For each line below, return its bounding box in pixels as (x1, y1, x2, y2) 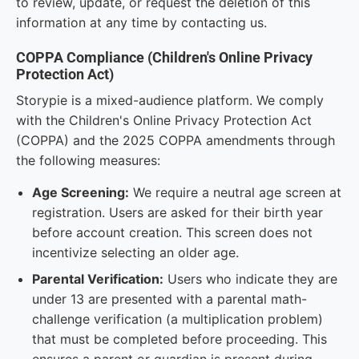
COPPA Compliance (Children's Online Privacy (16, 49, 313, 66)
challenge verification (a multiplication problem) (32, 311, 323, 327)
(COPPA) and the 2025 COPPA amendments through (16, 132, 335, 148)
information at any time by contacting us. (16, 14, 267, 30)
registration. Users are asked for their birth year (32, 204, 323, 220)
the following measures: (16, 152, 160, 168)
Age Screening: (32, 184, 129, 200)
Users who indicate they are (163, 271, 337, 287)
